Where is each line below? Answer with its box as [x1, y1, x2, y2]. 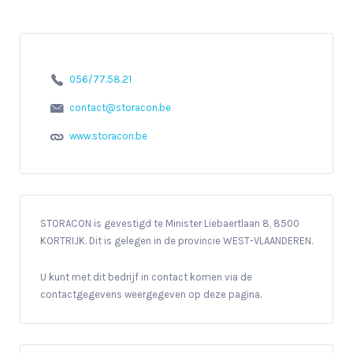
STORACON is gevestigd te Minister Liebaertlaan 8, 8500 [40, 217, 299, 229]
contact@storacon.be [69, 102, 171, 114]
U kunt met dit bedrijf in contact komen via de [40, 270, 252, 283]
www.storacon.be [69, 130, 147, 143]
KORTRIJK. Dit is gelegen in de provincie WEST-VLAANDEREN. [40, 234, 313, 247]
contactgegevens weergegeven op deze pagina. [40, 288, 262, 300]
